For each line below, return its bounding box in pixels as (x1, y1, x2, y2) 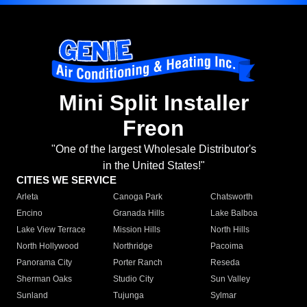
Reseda (210, 258, 240, 268)
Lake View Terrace (16, 225, 86, 235)
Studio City (113, 274, 154, 284)
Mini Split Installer (58, 90, 249, 116)
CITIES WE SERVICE (16, 174, 116, 186)
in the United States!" (102, 160, 205, 172)
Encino (16, 208, 42, 219)
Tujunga (113, 291, 145, 301)
